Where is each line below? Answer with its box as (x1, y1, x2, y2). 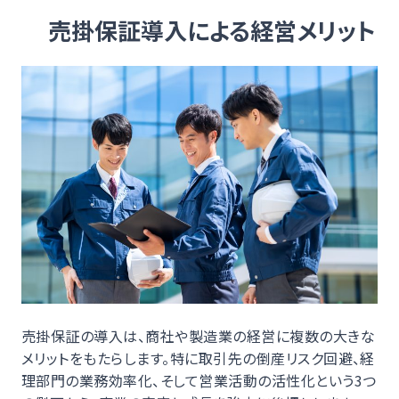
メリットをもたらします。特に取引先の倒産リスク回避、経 (21, 346, 375, 369)
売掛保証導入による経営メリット (48, 13, 376, 46)
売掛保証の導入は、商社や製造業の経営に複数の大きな (21, 324, 375, 346)
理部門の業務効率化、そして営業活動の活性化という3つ (21, 369, 377, 391)
